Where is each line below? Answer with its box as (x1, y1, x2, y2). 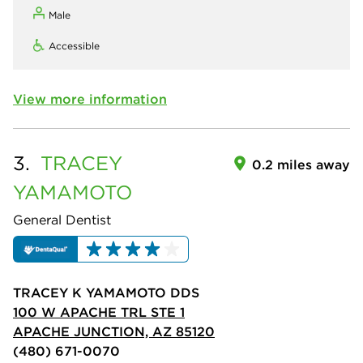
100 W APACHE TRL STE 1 (13, 303, 185, 320)
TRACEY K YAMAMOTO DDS (13, 284, 199, 301)
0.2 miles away (252, 156, 350, 173)
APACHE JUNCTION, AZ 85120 (13, 322, 215, 340)
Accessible (49, 40, 100, 53)
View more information (13, 91, 167, 108)
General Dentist (13, 211, 111, 228)
